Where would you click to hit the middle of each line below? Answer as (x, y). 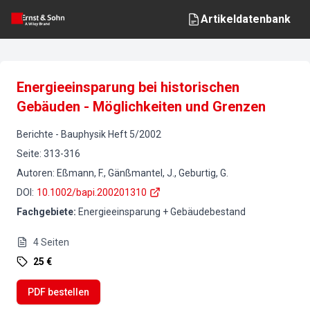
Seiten (55, 242)
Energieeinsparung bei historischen (128, 87)
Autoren (35, 173)
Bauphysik (83, 134)
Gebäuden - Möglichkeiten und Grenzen (141, 107)
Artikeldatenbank (246, 19)
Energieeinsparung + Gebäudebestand (162, 212)
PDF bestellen (58, 292)
